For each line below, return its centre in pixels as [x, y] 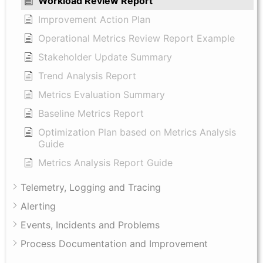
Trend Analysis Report [87, 75]
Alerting [38, 206]
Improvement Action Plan [94, 19]
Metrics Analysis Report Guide [105, 162]
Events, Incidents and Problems [90, 225]
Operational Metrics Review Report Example [136, 38]
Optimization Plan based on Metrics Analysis [137, 132]
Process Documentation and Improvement [114, 243]
